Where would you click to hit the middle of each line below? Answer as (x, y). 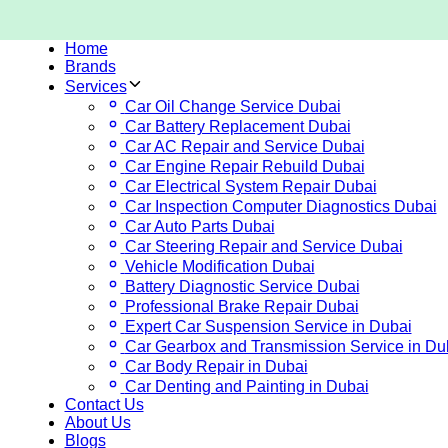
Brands (90, 66)
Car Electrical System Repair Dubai (250, 186)
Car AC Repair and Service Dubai (244, 146)
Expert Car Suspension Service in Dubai (268, 326)
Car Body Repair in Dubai (216, 366)
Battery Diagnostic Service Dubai (242, 286)
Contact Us (104, 404)
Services (95, 86)
